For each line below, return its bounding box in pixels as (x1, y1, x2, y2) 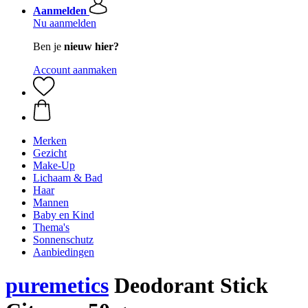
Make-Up (33, 159, 75, 171)
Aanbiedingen (33, 246, 94, 258)
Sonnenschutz (33, 234, 93, 245)
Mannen (33, 197, 69, 208)
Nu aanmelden (33, 17, 96, 29)
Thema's (33, 221, 69, 233)
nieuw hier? (64, 41, 119, 52)
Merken (33, 135, 67, 146)
